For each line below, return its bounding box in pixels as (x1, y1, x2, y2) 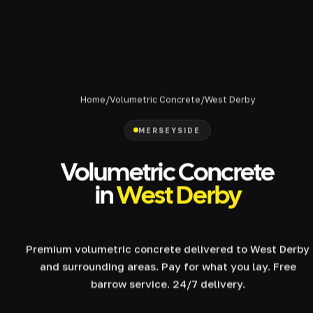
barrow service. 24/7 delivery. (90, 277, 245, 290)
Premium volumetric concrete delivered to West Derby (26, 242, 310, 255)
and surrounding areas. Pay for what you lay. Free (39, 259, 296, 272)
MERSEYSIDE (138, 126, 201, 135)
